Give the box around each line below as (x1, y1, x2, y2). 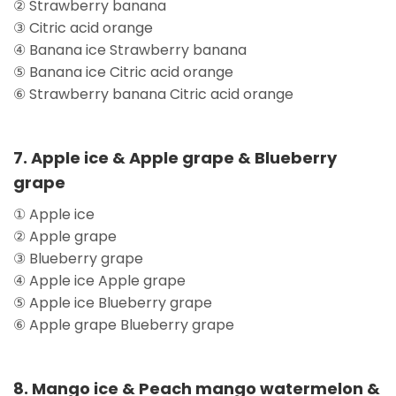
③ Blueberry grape (13, 247, 143, 269)
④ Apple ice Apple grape (13, 270, 186, 291)
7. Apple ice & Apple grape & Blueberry (13, 146, 337, 169)
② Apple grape (13, 225, 117, 247)
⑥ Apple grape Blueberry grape (13, 314, 234, 335)
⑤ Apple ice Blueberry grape (13, 292, 212, 313)
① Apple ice (13, 203, 95, 225)
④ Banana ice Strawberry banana (13, 39, 247, 60)
